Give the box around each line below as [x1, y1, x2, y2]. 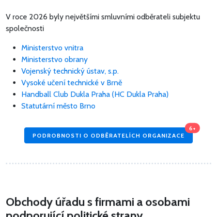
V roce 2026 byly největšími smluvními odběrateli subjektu [6, 12, 200, 22]
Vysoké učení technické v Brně [21, 78, 122, 88]
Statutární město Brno [21, 101, 95, 111]
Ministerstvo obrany [21, 55, 88, 64]
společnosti [6, 24, 44, 33]
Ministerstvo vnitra [21, 43, 83, 53]
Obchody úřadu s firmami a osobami [6, 195, 190, 209]
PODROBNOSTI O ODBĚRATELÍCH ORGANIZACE [32, 131, 185, 139]
